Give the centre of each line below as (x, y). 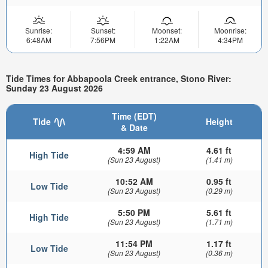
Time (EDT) (134, 116)
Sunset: (103, 30)
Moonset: (167, 30)
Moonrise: (230, 30)
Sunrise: (39, 30)
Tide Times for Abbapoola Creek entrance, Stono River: (119, 79)
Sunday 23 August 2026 (54, 88)
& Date (134, 127)
